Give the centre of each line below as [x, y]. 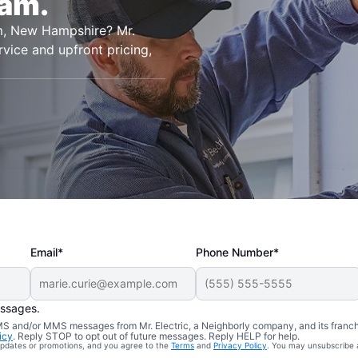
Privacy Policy [240, 345]
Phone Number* [238, 252]
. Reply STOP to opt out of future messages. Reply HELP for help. [156, 336]
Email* [47, 252]
